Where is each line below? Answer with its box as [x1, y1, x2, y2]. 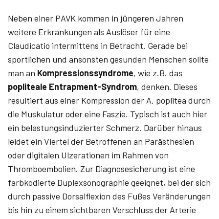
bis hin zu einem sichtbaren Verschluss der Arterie [8, 204, 196, 215]
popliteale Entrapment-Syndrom [8, 81, 137, 92]
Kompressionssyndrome [37, 67, 133, 78]
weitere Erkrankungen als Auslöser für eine [8, 26, 170, 37]
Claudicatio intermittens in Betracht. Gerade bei [8, 40, 188, 51]
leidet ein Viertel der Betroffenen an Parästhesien [8, 136, 194, 147]
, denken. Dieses [137, 81, 197, 92]
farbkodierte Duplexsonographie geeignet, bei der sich [8, 177, 211, 188]
